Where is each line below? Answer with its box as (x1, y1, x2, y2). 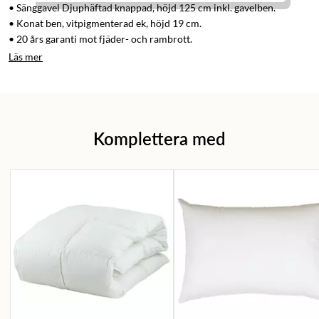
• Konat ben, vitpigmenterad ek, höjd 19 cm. (9, 17, 202, 30)
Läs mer (9, 51, 43, 63)
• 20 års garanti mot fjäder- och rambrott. (9, 33, 192, 46)
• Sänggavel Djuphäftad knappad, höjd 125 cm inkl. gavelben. (9, 1, 276, 14)
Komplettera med (93, 128, 226, 150)
